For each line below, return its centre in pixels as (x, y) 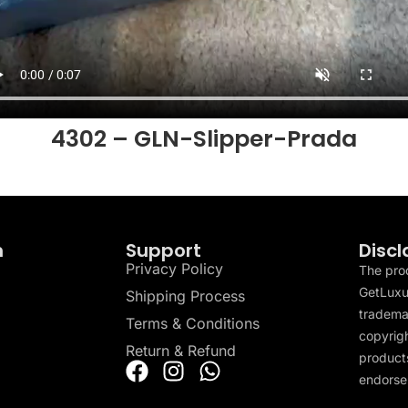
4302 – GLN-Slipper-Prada (204, 138)
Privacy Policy (174, 268)
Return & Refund (180, 350)
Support (163, 250)
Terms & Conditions (192, 323)
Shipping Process (185, 296)
